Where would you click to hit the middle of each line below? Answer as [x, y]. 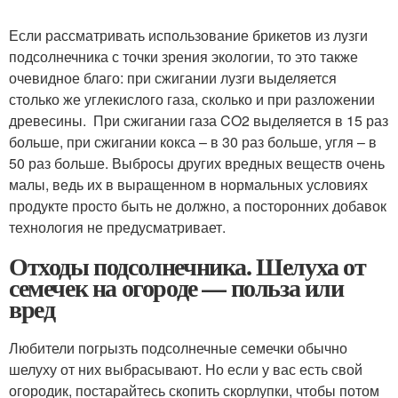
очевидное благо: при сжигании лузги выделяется [173, 78]
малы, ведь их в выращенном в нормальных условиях [188, 185]
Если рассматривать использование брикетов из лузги [188, 36]
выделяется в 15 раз [319, 121]
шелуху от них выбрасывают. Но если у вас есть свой [186, 370]
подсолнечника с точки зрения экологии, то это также [183, 57]
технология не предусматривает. [117, 227]
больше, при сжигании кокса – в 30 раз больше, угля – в [193, 142]
